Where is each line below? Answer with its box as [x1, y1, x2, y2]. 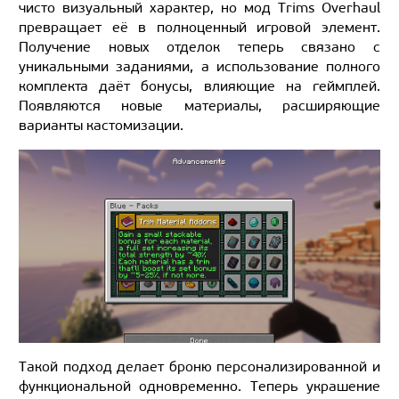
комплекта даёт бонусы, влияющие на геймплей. [19, 77, 380, 95]
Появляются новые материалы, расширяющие [19, 97, 380, 115]
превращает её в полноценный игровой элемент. [19, 19, 380, 37]
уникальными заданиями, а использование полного [19, 58, 380, 76]
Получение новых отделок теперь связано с [19, 38, 380, 56]
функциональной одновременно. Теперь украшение [19, 378, 380, 395]
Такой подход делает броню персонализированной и [19, 358, 380, 376]
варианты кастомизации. [19, 117, 183, 134]
